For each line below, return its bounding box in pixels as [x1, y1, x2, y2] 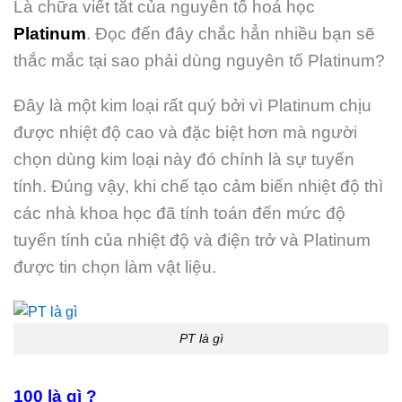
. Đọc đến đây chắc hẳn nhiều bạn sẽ [86, 23, 375, 43]
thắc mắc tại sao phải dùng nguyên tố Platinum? [13, 50, 385, 70]
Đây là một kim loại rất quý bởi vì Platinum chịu [13, 96, 371, 116]
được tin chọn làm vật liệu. [13, 258, 216, 277]
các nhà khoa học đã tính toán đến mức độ [13, 204, 345, 223]
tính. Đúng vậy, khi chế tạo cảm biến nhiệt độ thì [13, 177, 383, 197]
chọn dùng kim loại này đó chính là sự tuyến [13, 150, 354, 170]
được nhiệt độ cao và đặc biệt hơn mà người [13, 123, 357, 143]
